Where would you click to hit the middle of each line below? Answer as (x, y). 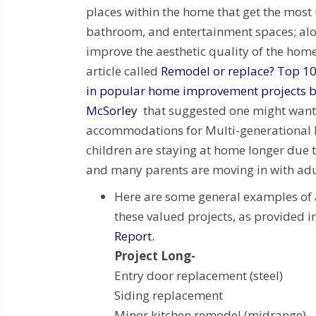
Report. (134, 236)
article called (123, 71)
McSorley (112, 111)
